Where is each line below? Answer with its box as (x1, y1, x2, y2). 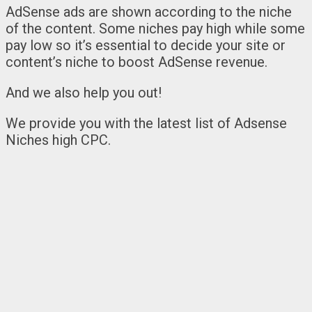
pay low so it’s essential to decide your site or (6, 36, 286, 54)
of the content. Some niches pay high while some (6, 19, 305, 37)
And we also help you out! (6, 84, 162, 101)
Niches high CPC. (6, 131, 111, 148)
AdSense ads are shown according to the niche (6, 3, 292, 20)
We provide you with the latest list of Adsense (6, 114, 287, 132)
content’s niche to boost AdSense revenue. (6, 53, 267, 70)
